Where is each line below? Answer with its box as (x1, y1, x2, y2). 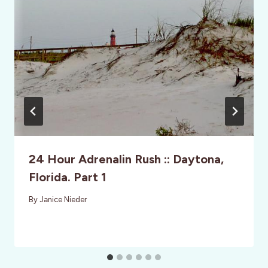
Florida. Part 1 (29, 169, 106, 184)
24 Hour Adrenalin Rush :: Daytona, (29, 151, 224, 166)
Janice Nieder (39, 194, 87, 204)
